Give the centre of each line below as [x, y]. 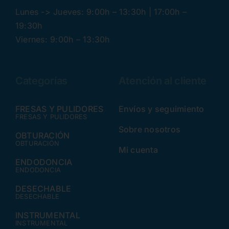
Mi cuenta [138, 150]
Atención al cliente [163, 81]
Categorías [41, 81]
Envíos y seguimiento [161, 109]
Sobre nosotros [150, 130]
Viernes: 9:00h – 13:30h [62, 40]
